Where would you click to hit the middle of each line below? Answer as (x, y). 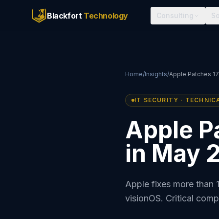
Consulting (175, 15)
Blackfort (65, 16)
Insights (156, 74)
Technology (106, 16)
